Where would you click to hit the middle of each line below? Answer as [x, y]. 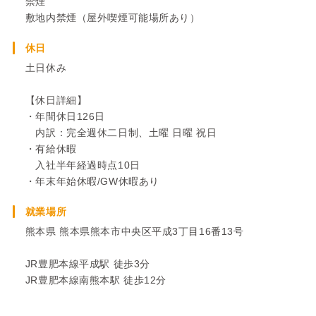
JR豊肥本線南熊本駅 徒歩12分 [96, 280]
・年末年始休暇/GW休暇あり [92, 181]
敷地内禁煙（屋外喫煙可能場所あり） [113, 17]
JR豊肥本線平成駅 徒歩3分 [87, 263]
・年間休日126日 [65, 116]
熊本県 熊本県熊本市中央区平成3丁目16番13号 [134, 231]
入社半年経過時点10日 [83, 165]
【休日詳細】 [56, 100]
